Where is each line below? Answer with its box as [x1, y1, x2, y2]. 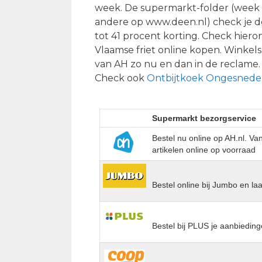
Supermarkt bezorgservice [152, 113, 257, 123]
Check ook [95, 72, 147, 84]
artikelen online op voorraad [152, 144, 256, 154]
